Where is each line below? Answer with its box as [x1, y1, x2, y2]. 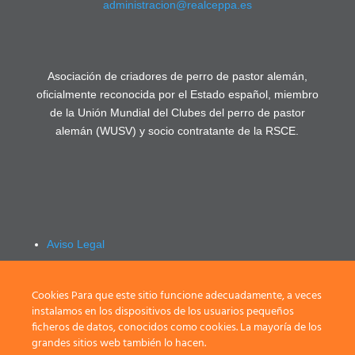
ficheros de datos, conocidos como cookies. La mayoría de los [32, 319, 322, 337]
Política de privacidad [46, 258, 154, 271]
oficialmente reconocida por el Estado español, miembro [36, 88, 319, 101]
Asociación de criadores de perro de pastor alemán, [47, 70, 307, 82]
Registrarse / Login [46, 279, 142, 292]
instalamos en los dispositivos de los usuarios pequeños [32, 303, 294, 321]
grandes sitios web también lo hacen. [32, 334, 206, 353]
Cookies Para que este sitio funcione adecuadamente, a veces [32, 287, 322, 305]
